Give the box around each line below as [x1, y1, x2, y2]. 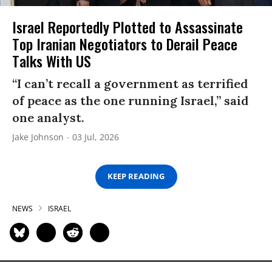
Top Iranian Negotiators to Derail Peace [12, 32, 237, 55]
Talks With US [12, 49, 91, 72]
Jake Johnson [12, 131, 64, 143]
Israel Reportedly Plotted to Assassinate [12, 15, 243, 38]
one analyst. [12, 109, 84, 125]
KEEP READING [107, 171, 165, 182]
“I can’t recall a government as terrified [12, 75, 248, 91]
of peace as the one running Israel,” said [12, 92, 248, 108]
